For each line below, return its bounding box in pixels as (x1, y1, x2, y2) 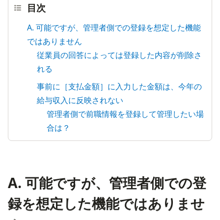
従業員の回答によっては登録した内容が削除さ (37, 49, 202, 60)
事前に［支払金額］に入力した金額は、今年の (37, 81, 202, 92)
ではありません (27, 35, 82, 47)
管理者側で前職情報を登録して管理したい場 (47, 108, 204, 119)
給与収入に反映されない (37, 94, 123, 106)
